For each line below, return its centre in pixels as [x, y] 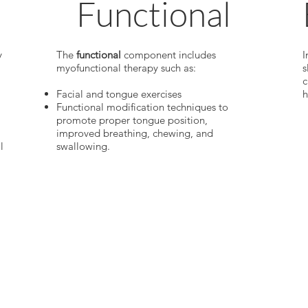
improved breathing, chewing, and [135, 133]
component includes [169, 55]
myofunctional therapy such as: [126, 68]
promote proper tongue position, [132, 120]
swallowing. [84, 146]
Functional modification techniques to [143, 107]
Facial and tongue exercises [119, 94]
